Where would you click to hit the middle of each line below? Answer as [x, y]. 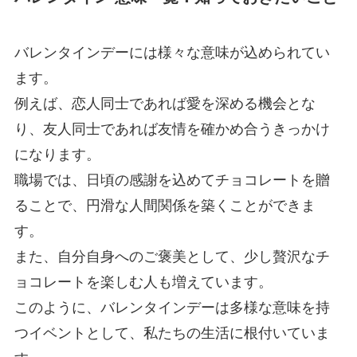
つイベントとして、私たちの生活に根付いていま [172, 333]
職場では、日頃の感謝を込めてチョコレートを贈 [172, 180]
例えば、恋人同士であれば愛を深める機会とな [165, 103]
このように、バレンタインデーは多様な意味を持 [172, 307]
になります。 [57, 154]
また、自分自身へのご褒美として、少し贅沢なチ [172, 256]
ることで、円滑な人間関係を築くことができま [165, 205]
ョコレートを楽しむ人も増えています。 [143, 282]
